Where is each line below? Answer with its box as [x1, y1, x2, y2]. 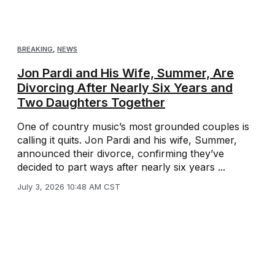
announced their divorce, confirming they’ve [17, 147, 224, 160]
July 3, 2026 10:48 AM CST [17, 182, 120, 192]
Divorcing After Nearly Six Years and [17, 80, 233, 96]
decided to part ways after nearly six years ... [17, 161, 225, 174]
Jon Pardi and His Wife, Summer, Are [17, 66, 234, 81]
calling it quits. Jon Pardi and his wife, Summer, [17, 134, 237, 147]
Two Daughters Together [17, 95, 165, 110]
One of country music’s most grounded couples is [17, 120, 249, 133]
